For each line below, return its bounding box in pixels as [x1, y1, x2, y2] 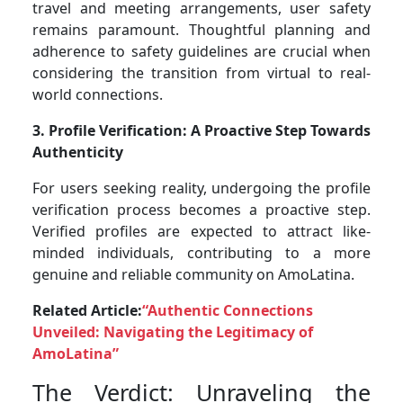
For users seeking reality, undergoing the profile [32, 177, 371, 198]
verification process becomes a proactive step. [32, 199, 371, 219]
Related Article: [32, 300, 142, 320]
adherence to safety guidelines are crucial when [32, 40, 371, 61]
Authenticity [32, 141, 123, 162]
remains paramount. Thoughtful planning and [32, 19, 371, 40]
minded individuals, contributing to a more [32, 242, 371, 263]
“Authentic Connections [142, 300, 313, 320]
